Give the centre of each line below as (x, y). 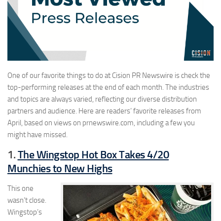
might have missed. (37, 135)
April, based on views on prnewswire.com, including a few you (101, 123)
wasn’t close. (27, 201)
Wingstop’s (25, 212)
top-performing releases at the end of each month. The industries (108, 88)
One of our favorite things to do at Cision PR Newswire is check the (109, 76)
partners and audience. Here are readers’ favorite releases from (104, 111)
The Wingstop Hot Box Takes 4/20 (93, 155)
